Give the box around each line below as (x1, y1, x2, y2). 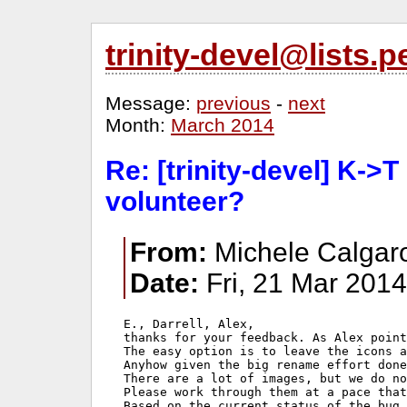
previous (196, 93, 271, 114)
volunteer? (105, 186, 244, 217)
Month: (105, 114, 171, 135)
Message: (105, 93, 196, 114)
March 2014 (171, 114, 274, 135)
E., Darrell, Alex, (124, 316, 254, 331)
